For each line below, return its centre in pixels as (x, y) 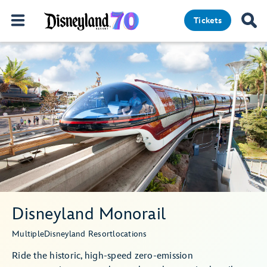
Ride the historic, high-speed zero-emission (103, 256)
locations (130, 234)
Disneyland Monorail (89, 214)
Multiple (28, 234)
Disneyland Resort (79, 234)
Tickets (208, 21)
